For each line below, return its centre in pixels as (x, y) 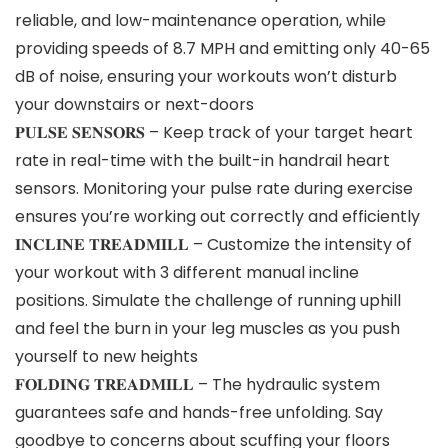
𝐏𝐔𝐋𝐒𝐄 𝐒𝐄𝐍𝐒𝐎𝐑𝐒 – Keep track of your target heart (214, 132)
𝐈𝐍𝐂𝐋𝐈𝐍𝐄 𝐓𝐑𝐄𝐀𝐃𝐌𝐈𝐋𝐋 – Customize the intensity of (213, 244)
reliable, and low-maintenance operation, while (200, 20)
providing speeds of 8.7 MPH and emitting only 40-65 (222, 48)
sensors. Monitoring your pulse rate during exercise (214, 188)
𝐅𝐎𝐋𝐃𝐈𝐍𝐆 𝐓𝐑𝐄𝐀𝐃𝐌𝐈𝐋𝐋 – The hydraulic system (197, 384)
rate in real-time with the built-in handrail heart (202, 160)
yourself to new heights (106, 356)
